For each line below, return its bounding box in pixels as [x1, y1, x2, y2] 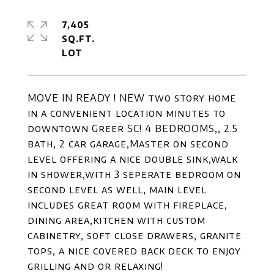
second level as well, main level [28, 183, 207, 196]
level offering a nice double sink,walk [28, 153, 238, 165]
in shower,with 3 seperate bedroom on [28, 168, 241, 180]
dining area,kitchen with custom [28, 214, 206, 226]
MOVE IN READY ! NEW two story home [28, 92, 236, 104]
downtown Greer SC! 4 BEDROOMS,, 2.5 [28, 122, 238, 135]
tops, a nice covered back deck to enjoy [28, 245, 241, 257]
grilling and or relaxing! [28, 260, 163, 272]
